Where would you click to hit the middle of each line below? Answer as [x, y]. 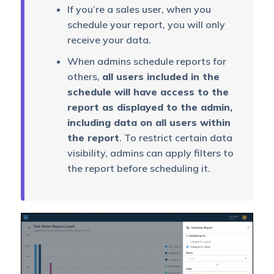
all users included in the [161, 77]
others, [84, 77]
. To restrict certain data [176, 138]
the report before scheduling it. [139, 168]
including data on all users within [149, 123]
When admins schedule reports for [146, 61]
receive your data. [109, 40]
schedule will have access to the [148, 92]
